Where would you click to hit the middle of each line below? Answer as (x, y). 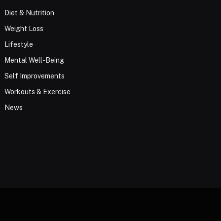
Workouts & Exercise (38, 92)
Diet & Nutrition (30, 13)
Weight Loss (24, 28)
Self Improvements (35, 76)
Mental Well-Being (35, 60)
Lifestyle (19, 44)
